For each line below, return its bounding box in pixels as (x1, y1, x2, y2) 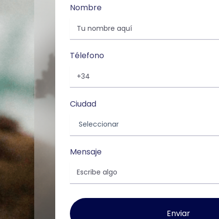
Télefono (70, 50, 104, 62)
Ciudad (70, 98, 96, 109)
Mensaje (70, 146, 102, 157)
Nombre (70, 2, 102, 14)
